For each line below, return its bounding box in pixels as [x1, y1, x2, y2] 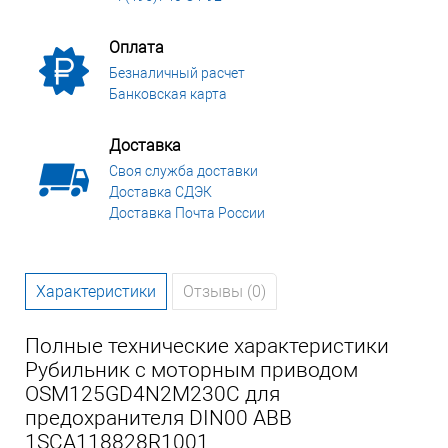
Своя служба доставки [109, 163, 258, 180]
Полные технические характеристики [25, 334, 389, 359]
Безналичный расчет [109, 65, 245, 82]
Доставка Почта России [109, 205, 265, 222]
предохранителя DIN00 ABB [25, 406, 292, 431]
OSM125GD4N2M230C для [25, 382, 280, 407]
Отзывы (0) [183, 282, 266, 302]
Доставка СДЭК [109, 184, 212, 201]
